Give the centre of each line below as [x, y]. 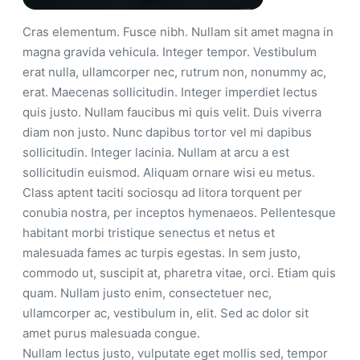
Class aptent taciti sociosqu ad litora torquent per [162, 192]
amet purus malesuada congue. [111, 333]
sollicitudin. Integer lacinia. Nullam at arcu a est [156, 152]
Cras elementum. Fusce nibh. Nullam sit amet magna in [178, 31]
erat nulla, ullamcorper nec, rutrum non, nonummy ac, [174, 72]
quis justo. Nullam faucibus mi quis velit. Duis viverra [172, 112]
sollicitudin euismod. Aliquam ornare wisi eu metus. [169, 172]
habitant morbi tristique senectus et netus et [149, 232]
